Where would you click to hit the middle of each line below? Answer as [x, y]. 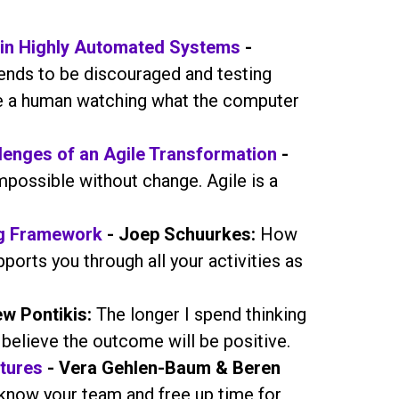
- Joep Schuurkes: [179, 234]
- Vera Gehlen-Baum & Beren [161, 367]
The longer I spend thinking [199, 314]
